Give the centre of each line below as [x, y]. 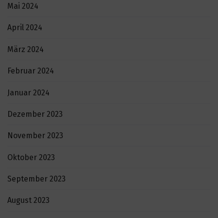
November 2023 [35, 136]
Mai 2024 [23, 6]
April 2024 [25, 28]
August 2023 [28, 200]
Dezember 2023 [35, 114]
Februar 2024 [31, 71]
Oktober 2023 [31, 157]
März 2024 [26, 49]
